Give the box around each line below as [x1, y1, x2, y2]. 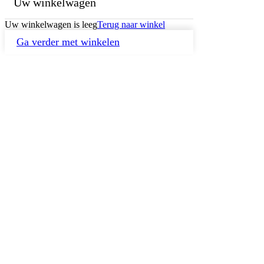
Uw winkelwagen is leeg [5, 19, 97, 30]
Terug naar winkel [97, 19, 165, 30]
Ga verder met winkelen [16, 36, 120, 48]
